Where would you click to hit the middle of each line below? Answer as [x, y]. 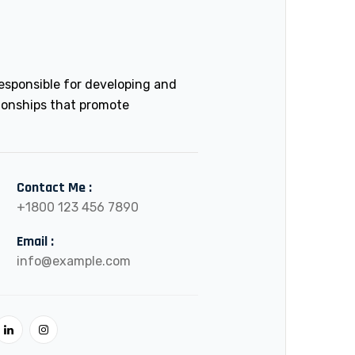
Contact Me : [54, 187]
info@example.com [73, 261]
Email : [35, 241]
